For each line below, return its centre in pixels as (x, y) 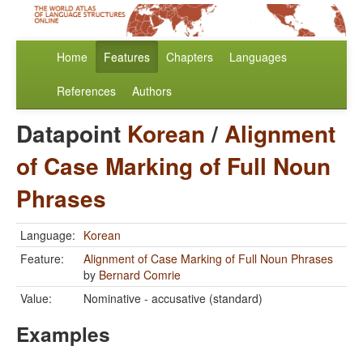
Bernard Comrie (140, 275)
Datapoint (72, 134)
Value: (36, 299)
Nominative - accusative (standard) (173, 299)
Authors (152, 91)
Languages (258, 57)
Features (127, 57)
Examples (63, 334)
